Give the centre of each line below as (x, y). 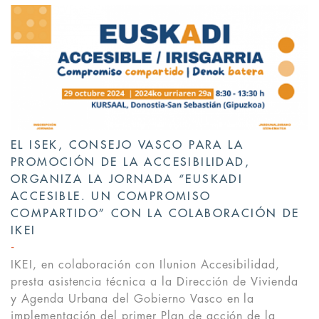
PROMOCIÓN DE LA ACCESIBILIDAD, (130, 163)
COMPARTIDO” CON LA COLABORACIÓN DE (155, 214)
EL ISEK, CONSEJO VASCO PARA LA (127, 146)
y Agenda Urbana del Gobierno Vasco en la (133, 299)
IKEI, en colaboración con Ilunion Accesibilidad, (146, 265)
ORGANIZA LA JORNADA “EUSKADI (127, 180)
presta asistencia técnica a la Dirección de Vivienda (155, 282)
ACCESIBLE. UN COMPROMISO (111, 197)
